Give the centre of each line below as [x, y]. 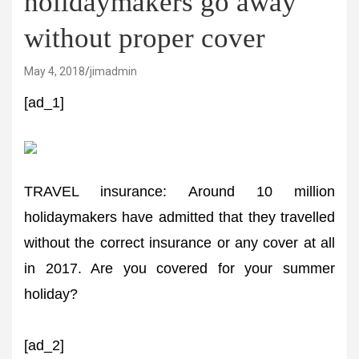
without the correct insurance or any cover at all [179, 243]
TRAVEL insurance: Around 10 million [179, 192]
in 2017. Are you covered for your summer [179, 268]
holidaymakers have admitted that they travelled [179, 217]
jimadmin [113, 71]
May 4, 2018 [54, 71]
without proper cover [145, 38]
